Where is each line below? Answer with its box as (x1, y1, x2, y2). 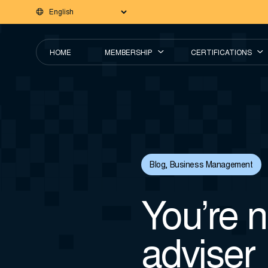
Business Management (169, 162, 253, 170)
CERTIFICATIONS (191, 50, 252, 57)
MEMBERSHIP (105, 50, 153, 57)
